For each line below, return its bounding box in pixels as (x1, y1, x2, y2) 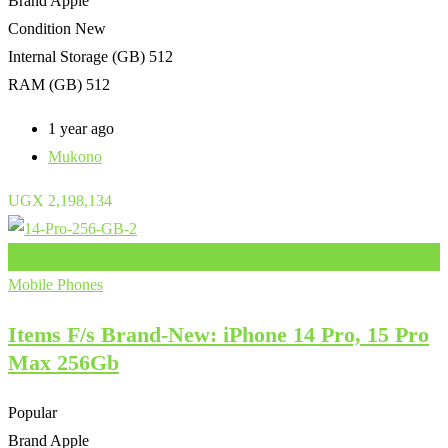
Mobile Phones (8, 275, 103, 293)
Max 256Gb (8, 349, 119, 375)
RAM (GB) (8, 75, 82, 93)
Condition (8, 19, 71, 37)
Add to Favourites (8, 247, 122, 265)
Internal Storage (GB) (8, 47, 145, 65)
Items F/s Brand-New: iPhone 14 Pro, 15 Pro (8, 321, 429, 347)
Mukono (48, 147, 102, 165)
